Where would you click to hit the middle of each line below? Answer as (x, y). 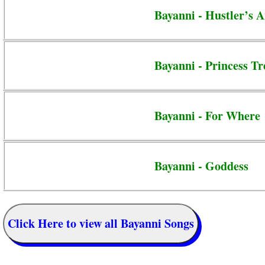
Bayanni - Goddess (201, 166)
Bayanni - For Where (207, 115)
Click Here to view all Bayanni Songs (101, 224)
